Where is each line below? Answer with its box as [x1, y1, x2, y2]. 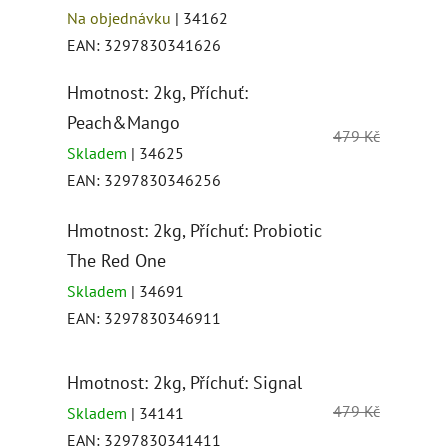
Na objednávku [67, 8, 175, 29]
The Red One [67, 248, 166, 272]
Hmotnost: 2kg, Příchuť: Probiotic [67, 218, 322, 242]
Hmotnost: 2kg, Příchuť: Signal [67, 371, 302, 395]
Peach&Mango [67, 111, 180, 135]
